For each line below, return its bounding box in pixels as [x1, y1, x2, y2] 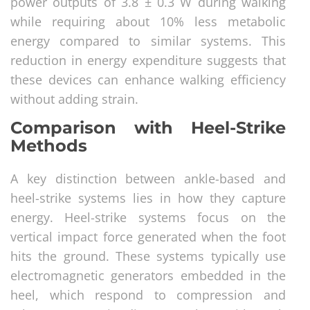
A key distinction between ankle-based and [10, 170, 286, 187]
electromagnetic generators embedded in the [10, 266, 286, 284]
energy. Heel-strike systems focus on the [10, 208, 286, 226]
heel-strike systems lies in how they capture [10, 189, 286, 206]
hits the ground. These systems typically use [10, 247, 286, 264]
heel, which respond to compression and [10, 286, 286, 303]
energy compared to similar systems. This [10, 32, 286, 49]
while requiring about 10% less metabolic [10, 12, 286, 30]
